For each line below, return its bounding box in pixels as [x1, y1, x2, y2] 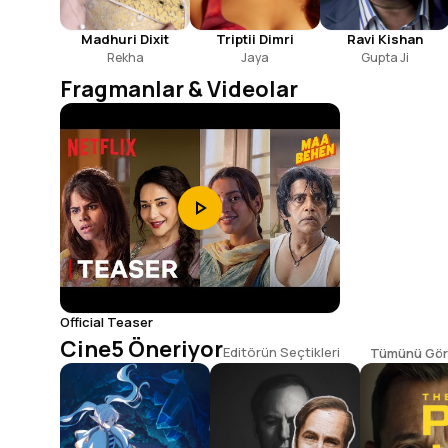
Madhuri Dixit [81, 29, 169, 48]
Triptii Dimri [216, 29, 294, 48]
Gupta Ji [361, 48, 409, 66]
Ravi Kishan [347, 29, 423, 48]
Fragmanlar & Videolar [60, 73, 298, 104]
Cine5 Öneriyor [60, 333, 223, 364]
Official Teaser [60, 312, 153, 331]
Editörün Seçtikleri [223, 342, 340, 361]
